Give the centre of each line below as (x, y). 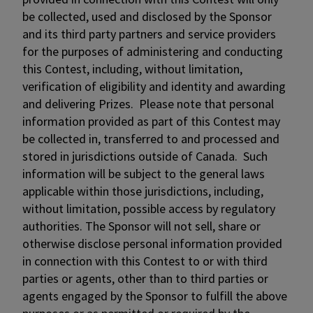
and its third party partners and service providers (149, 34)
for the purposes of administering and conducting (153, 51)
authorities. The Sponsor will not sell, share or (141, 226)
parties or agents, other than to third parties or (145, 278)
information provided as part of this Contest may (151, 121)
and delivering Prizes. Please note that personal (148, 104)
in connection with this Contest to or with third (145, 261)
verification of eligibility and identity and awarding (154, 86)
